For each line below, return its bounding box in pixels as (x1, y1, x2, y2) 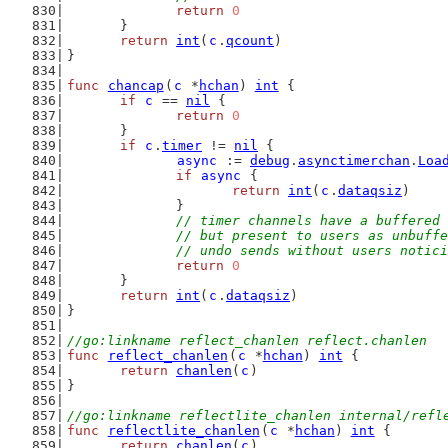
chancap (107, 78, 164, 93)
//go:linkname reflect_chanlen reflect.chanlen (66, 333, 427, 348)
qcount (226, 33, 274, 48)
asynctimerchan (298, 153, 410, 168)
